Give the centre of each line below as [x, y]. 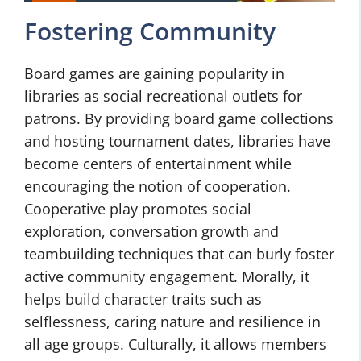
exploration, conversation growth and [151, 231]
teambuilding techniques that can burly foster [179, 254]
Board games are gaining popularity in [154, 73]
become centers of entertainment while [158, 164]
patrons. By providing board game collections [179, 118]
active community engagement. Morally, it [167, 276]
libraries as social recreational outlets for [163, 96]
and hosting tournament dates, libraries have [177, 141]
